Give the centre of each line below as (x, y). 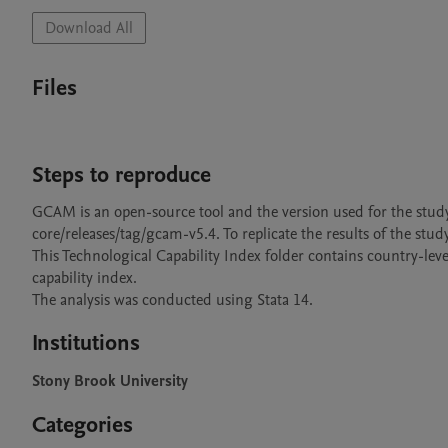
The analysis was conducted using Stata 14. (172, 300)
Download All (89, 28)
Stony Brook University (110, 381)
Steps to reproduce (121, 175)
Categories (82, 425)
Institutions (86, 343)
